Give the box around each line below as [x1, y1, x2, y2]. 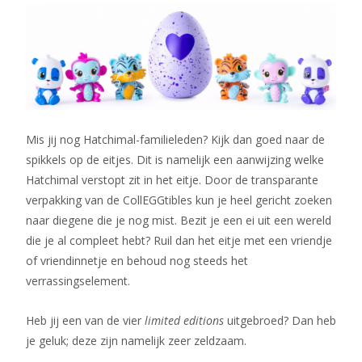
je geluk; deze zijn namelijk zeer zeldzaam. [26, 333, 246, 348]
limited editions [145, 313, 224, 328]
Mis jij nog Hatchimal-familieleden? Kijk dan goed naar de [26, 132, 325, 147]
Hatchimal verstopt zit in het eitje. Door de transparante [26, 172, 318, 187]
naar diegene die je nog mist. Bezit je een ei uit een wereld [26, 213, 331, 228]
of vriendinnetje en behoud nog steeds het [26, 253, 248, 268]
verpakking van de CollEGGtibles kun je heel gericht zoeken [26, 192, 332, 208]
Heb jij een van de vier [26, 313, 145, 328]
